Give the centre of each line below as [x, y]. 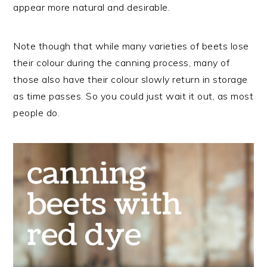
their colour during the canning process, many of [122, 63]
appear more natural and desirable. [92, 7]
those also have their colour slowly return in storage [131, 80]
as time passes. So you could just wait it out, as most [133, 96]
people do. [37, 113]
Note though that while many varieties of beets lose [131, 46]
